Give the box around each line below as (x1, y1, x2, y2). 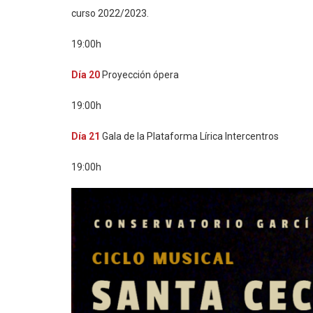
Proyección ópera (100, 69, 179, 80)
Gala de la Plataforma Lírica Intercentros (100, 131, 279, 142)
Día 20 (71, 69, 100, 80)
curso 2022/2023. (71, 8, 149, 19)
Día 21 (71, 131, 100, 142)
